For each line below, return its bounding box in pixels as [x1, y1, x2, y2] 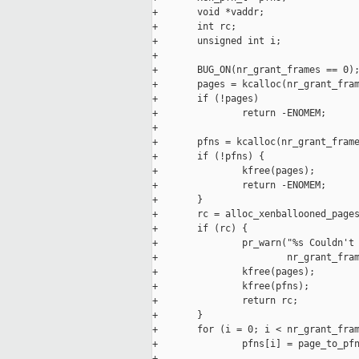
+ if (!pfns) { [152, 151, 264, 163]
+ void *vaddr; [152, 6, 264, 18]
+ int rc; [152, 21, 236, 33]
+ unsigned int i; [152, 35, 281, 47]
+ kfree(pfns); [152, 280, 309, 292]
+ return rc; [152, 295, 298, 307]
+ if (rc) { [152, 223, 248, 235]
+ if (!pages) [152, 93, 259, 105]
